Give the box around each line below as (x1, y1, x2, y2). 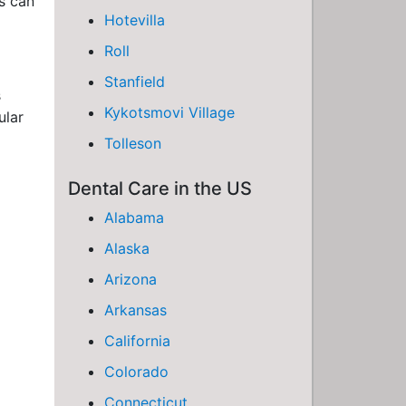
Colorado (104, 362, 169, 381)
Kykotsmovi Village (104, 103, 235, 121)
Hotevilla (104, 11, 165, 29)
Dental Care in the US (68, 178, 252, 199)
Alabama (104, 208, 164, 227)
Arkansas (104, 301, 167, 319)
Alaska (104, 239, 150, 257)
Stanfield (104, 72, 165, 91)
